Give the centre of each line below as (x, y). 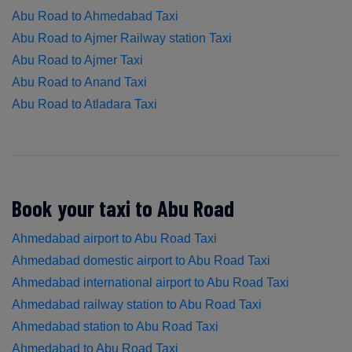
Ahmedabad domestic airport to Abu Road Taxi (141, 260)
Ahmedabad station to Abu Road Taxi (115, 326)
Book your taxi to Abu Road (123, 208)
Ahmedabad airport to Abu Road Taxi (114, 238)
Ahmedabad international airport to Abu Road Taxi (150, 282)
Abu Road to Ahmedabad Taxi (95, 16)
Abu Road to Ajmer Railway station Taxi (122, 38)
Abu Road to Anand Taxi (79, 82)
